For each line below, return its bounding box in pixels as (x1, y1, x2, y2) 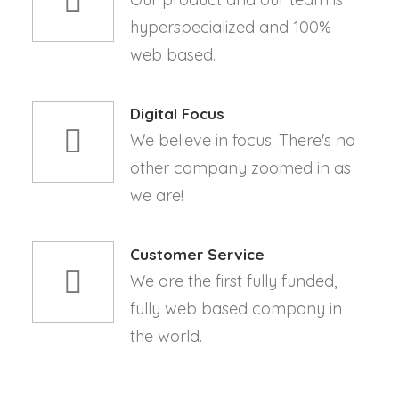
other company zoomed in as (130, 158, 351, 178)
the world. (130, 326, 202, 346)
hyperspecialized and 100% (130, 17, 331, 37)
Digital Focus (130, 104, 224, 123)
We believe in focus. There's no (130, 130, 355, 151)
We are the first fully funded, (130, 271, 337, 291)
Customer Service (130, 245, 265, 264)
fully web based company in (130, 298, 342, 319)
